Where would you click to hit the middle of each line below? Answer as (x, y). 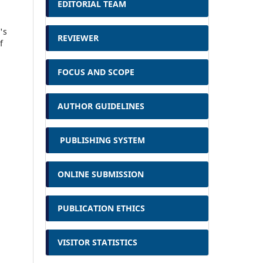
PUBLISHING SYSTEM (102, 140)
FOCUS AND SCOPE (96, 72)
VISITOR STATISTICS (97, 242)
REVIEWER (78, 38)
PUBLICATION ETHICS (101, 208)
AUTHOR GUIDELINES (101, 106)
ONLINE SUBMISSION (102, 174)
